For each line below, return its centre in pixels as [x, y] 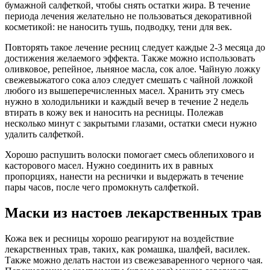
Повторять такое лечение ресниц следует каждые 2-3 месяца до [135, 47]
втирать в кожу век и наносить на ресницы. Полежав [114, 112]
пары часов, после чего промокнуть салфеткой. [102, 187]
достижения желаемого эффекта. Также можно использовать [130, 58]
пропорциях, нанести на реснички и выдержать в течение [124, 176]
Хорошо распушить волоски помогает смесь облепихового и [130, 154]
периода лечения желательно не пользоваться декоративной [128, 16]
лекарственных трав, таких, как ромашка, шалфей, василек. [127, 249]
